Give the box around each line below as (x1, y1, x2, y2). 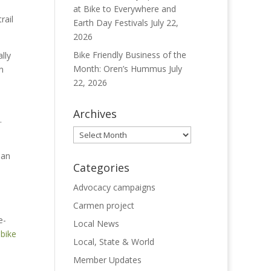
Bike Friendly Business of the (73, 49, 186, 60)
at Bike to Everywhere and (73, 3, 176, 15)
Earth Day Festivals (73, 17, 148, 28)
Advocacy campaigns (73, 181, 155, 193)
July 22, (150, 17, 178, 28)
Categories (73, 160, 129, 175)
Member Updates (73, 254, 142, 266)
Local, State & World (73, 236, 154, 247)
